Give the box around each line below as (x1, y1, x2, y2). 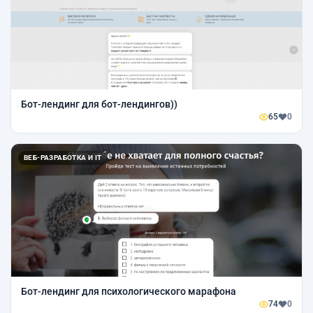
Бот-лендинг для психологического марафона (21, 286, 236, 297)
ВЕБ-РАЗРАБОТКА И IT (24, 154, 102, 161)
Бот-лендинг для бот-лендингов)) (21, 99, 177, 110)
